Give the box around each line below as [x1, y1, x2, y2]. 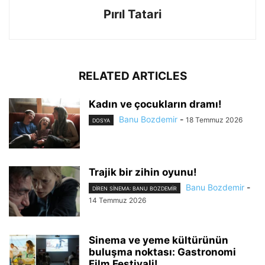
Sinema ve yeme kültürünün [89, 234, 228, 246]
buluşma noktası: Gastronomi [89, 245, 236, 258]
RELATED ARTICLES [78, 69, 187, 83]
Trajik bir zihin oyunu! [89, 166, 197, 178]
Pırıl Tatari [104, 7, 161, 21]
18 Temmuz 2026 [186, 115, 243, 124]
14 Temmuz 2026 [89, 196, 146, 205]
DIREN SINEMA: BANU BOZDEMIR [92, 185, 177, 192]
